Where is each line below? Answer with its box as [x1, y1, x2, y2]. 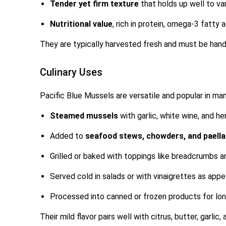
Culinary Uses [40, 66, 103, 79]
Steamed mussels [50, 111, 119, 121]
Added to [50, 131, 86, 141]
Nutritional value [50, 19, 113, 29]
